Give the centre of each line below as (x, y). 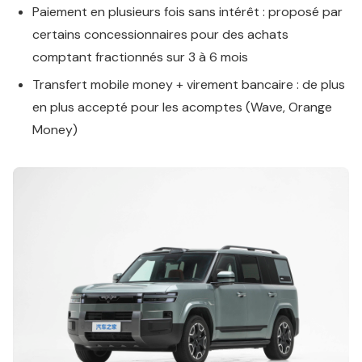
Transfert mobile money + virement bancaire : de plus (189, 84)
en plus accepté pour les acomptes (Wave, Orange (182, 107)
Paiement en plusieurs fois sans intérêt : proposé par (187, 12)
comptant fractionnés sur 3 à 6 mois (140, 57)
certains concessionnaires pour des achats (160, 34)
